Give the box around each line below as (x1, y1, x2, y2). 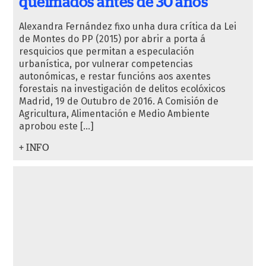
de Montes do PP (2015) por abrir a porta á (19, 33, 205, 45)
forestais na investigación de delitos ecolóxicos (19, 83, 226, 94)
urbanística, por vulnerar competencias (19, 58, 193, 69)
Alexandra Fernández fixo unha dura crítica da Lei (19, 21, 236, 32)
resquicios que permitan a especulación (19, 46, 194, 57)
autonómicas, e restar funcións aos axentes (19, 71, 211, 82)
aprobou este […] (19, 121, 94, 132)
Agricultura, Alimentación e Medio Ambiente (19, 108, 210, 119)
